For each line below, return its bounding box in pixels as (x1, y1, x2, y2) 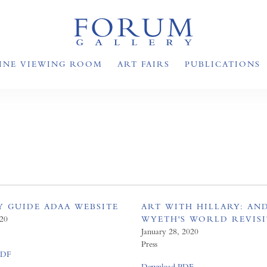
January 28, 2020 (141, 226, 199, 236)
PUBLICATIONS (185, 59, 260, 69)
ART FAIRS (117, 59, 170, 69)
